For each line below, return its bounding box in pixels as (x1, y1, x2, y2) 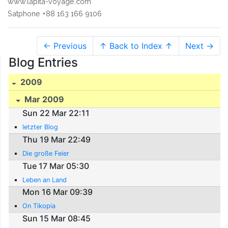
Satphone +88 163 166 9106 (8, 9, 102, 18)
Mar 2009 (22, 94, 65, 105)
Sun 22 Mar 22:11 (22, 108, 90, 119)
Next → (185, 40, 214, 51)
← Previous (43, 40, 87, 51)
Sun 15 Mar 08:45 (22, 213, 91, 223)
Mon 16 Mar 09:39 (22, 187, 93, 197)
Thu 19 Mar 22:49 (22, 134, 91, 145)
